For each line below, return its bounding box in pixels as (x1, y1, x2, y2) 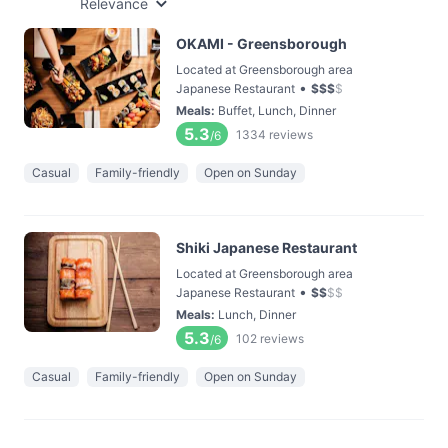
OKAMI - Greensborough (176, 35, 347, 52)
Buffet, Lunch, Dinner (218, 103, 336, 118)
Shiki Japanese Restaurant (176, 239, 357, 256)
